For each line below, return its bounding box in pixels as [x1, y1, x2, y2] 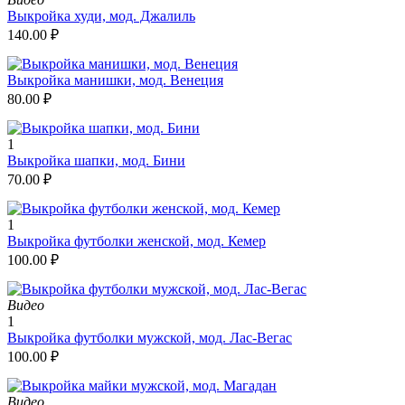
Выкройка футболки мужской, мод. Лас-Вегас [7, 329, 292, 345]
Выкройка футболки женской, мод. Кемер [7, 232, 266, 249]
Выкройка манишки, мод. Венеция [7, 71, 223, 88]
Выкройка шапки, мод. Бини [7, 152, 185, 168]
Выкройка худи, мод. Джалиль [7, 7, 195, 24]
